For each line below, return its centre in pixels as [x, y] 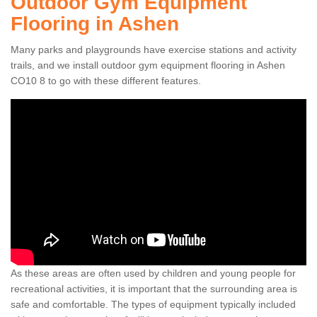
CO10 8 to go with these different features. [106, 81]
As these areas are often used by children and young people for [153, 273]
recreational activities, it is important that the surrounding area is [154, 289]
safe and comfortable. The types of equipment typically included [153, 305]
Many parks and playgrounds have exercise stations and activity [154, 50]
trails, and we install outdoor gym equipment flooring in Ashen [148, 65]
